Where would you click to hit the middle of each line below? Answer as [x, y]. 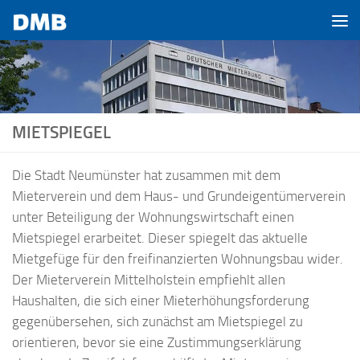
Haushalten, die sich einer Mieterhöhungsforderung [161, 301]
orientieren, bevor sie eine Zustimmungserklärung [157, 342]
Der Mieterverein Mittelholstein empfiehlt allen [149, 280]
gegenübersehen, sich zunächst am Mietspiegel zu [157, 321]
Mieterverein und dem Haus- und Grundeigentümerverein [179, 196]
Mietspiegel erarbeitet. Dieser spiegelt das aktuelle [160, 238]
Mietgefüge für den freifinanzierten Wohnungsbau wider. [178, 259]
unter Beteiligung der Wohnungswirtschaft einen [153, 217]
